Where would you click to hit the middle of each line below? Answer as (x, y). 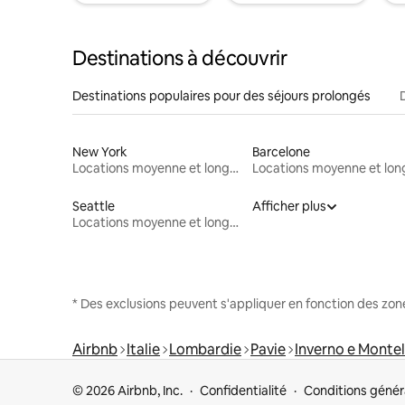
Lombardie (205, 349)
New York (100, 151)
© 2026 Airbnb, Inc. (127, 391)
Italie (143, 349)
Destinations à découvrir (180, 58)
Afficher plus (289, 206)
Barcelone (281, 151)
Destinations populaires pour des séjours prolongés (221, 95)
